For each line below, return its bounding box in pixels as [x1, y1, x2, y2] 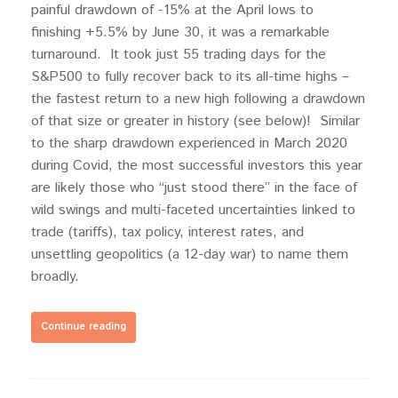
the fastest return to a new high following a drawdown [31, 89, 365, 110]
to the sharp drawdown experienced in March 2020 [31, 133, 347, 155]
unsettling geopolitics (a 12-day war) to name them [31, 244, 348, 266]
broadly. [31, 267, 79, 288]
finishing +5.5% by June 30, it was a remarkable [31, 22, 330, 44]
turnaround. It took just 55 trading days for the [31, 44, 326, 66]
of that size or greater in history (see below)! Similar [31, 111, 360, 132]
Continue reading [41, 320, 126, 335]
